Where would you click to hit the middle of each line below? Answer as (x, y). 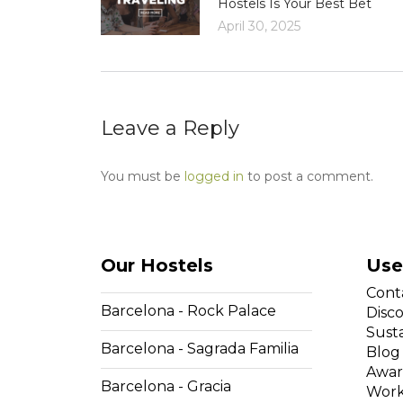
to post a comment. (309, 176)
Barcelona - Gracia (166, 386)
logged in (214, 176)
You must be (143, 176)
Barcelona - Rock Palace (188, 310)
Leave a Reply (170, 128)
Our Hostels (157, 265)
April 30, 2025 (259, 26)
